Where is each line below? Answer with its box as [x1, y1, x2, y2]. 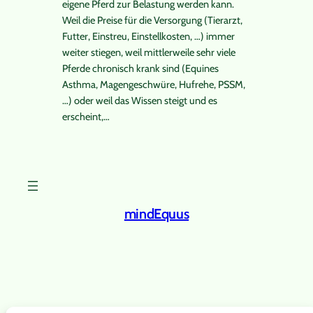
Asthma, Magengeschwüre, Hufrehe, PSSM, [61, 78, 245, 92]
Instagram [238, 247, 253, 268]
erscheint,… [61, 110, 110, 124]
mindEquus [124, 205, 189, 222]
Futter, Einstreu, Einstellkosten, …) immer [61, 30, 235, 43]
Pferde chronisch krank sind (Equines [61, 62, 219, 75]
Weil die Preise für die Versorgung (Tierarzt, [61, 14, 242, 27]
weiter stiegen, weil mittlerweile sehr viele [61, 46, 235, 59]
